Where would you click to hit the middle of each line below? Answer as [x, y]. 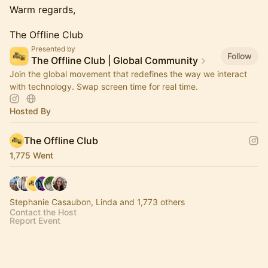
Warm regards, [42, 10]
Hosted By [30, 111]
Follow [240, 56]
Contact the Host [43, 212]
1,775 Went [31, 156]
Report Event [35, 221]
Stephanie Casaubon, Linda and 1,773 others [97, 202]
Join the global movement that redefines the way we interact [128, 74]
